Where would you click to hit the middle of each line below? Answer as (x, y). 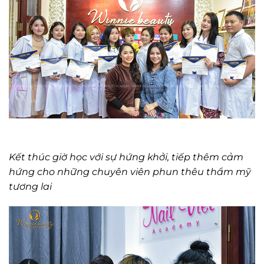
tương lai (30, 187)
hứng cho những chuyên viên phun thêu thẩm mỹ (130, 172)
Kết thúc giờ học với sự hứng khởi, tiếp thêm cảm (126, 157)
